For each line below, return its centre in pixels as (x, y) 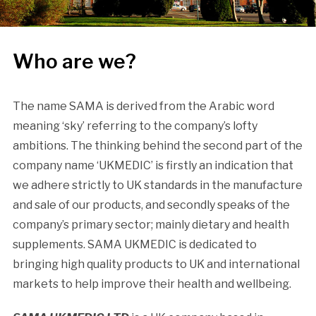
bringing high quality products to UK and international (156, 264)
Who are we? (74, 61)
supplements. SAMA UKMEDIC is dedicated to (134, 244)
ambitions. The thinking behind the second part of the (157, 145)
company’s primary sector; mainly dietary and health (151, 224)
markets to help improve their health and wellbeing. (152, 284)
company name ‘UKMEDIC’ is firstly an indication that (153, 165)
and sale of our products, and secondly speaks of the (151, 205)
